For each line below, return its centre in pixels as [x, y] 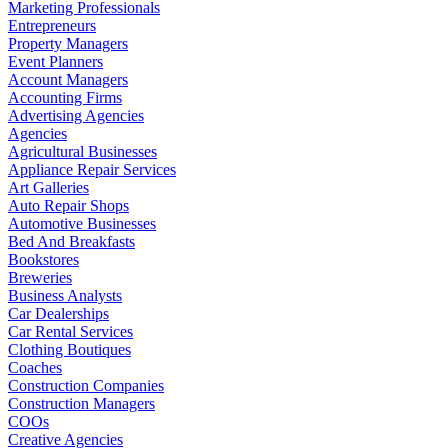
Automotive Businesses [82, 223]
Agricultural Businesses [82, 151]
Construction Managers [81, 403]
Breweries [40, 277]
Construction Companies [86, 385]
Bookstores [43, 259]
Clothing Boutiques [69, 349]
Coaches [35, 367]
